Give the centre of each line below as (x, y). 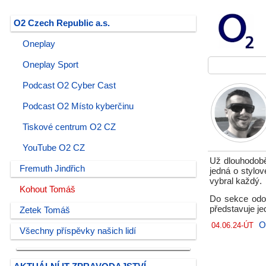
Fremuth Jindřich (52, 169)
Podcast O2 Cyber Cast (69, 85)
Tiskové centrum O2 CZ (69, 127)
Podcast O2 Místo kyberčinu (78, 106)
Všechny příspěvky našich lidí (78, 231)
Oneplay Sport (50, 65)
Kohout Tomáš (47, 189)
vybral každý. (236, 181)
